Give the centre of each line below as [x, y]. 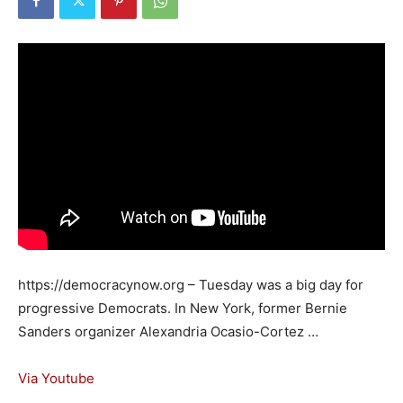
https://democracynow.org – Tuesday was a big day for [191, 284]
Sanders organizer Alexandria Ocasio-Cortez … [168, 331]
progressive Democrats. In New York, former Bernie [183, 308]
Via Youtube [56, 378]
